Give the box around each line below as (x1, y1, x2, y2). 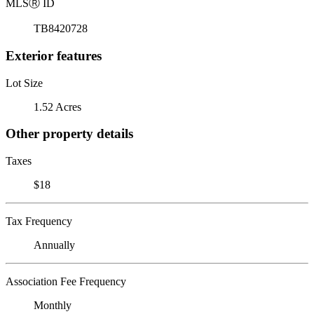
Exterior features (6, 48, 102, 63)
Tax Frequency (6, 214, 72, 227)
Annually (34, 238, 75, 251)
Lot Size (6, 76, 43, 89)
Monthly (34, 299, 71, 311)
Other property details (6, 126, 133, 142)
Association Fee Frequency (6, 275, 126, 287)
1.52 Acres (34, 100, 81, 113)
